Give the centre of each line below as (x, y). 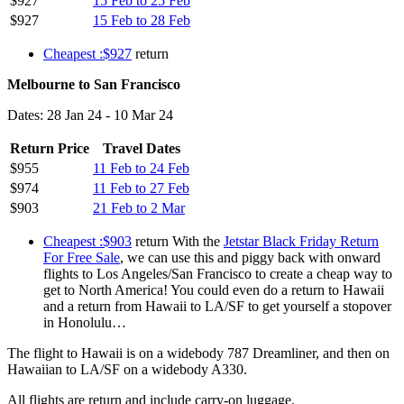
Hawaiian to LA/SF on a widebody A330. (127, 369)
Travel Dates (141, 148)
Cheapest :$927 (87, 53)
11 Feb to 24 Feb (141, 168)
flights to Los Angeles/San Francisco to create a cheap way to (218, 273)
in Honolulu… (85, 322)
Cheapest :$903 (87, 241)
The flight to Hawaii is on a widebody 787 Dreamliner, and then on (198, 353)
